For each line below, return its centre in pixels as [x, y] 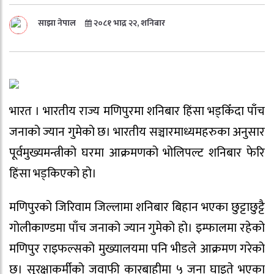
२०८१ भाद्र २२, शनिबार [128, 23]
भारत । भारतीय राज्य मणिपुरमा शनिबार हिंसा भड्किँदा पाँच [137, 111]
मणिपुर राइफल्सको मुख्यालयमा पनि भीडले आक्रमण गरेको [137, 249]
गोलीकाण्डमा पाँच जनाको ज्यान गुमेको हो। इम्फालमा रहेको [137, 228]
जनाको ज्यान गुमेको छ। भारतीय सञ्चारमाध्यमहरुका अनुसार [137, 132]
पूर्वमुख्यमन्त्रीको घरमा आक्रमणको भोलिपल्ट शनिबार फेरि [137, 153]
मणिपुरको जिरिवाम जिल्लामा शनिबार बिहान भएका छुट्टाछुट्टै [137, 207]
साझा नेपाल [61, 23]
